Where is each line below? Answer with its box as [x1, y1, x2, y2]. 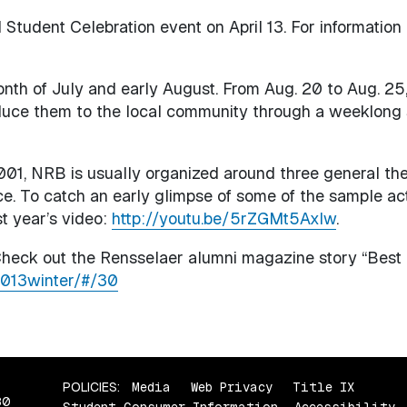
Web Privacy [191, 378, 273, 395]
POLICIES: [63, 378, 121, 395]
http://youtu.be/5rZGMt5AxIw [111, 207, 336, 229]
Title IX [293, 378, 355, 395]
